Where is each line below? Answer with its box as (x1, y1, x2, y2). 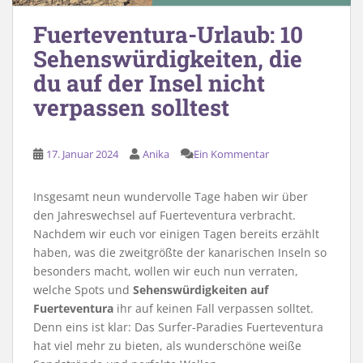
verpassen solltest (33, 92, 229, 123)
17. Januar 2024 (46, 147, 118, 162)
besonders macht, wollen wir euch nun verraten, (33, 263, 298, 280)
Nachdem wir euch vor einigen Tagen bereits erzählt (33, 226, 319, 242)
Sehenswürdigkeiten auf (133, 282, 268, 298)
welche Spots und (33, 282, 133, 298)
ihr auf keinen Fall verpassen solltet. (113, 301, 314, 317)
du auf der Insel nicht (33, 68, 265, 99)
